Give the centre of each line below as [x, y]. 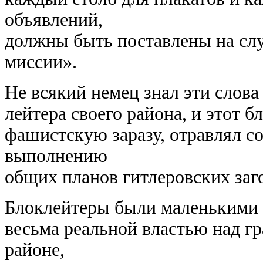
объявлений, [54, 20]
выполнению [56, 156]
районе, [35, 250]
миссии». [41, 62]
